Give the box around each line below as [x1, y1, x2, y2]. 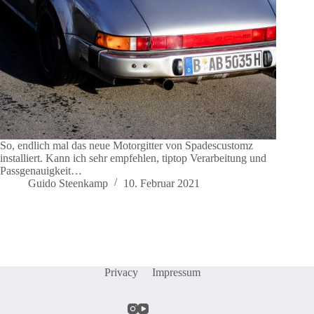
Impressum [151, 266, 200, 278]
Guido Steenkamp [28, 177, 108, 190]
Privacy [104, 266, 138, 278]
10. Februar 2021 [123, 177, 200, 190]
